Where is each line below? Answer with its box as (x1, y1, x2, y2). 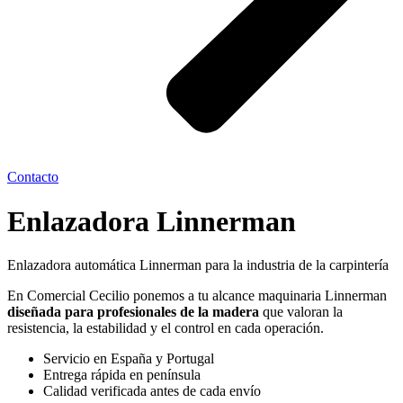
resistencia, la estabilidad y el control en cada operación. (7, 319, 324, 336)
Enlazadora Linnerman (7, 204, 296, 237)
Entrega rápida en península (43, 366, 201, 382)
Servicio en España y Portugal (43, 350, 214, 366)
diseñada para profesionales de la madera (7, 303, 259, 319)
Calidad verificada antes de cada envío (43, 382, 261, 399)
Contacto (7, 169, 58, 185)
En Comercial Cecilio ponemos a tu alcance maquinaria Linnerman (7, 287, 387, 303)
